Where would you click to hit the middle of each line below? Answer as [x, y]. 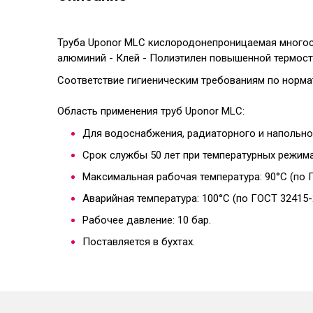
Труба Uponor [91, 43]
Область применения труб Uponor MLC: [151, 111]
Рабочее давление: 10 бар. [147, 220]
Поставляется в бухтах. [139, 242]
